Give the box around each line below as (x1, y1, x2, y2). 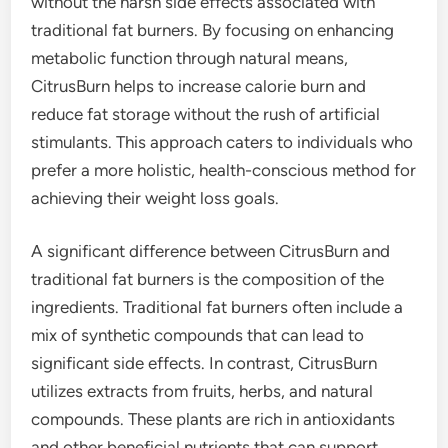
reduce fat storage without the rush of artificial (31, 103, 381, 124)
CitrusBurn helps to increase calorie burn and (31, 75, 367, 96)
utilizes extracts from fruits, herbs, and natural (31, 381, 374, 402)
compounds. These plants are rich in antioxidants (31, 409, 396, 430)
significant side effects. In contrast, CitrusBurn (31, 353, 378, 374)
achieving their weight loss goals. (31, 187, 280, 208)
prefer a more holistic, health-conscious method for (31, 159, 417, 180)
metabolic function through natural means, (31, 47, 349, 68)
